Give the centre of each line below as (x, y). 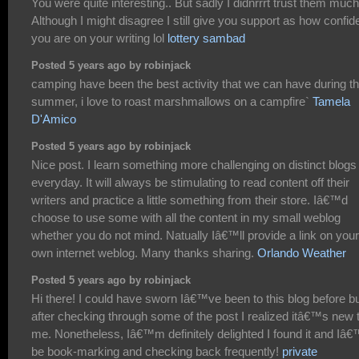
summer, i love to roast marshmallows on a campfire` (172, 102)
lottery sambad (206, 38)
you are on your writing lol (99, 38)
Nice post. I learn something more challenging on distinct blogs (194, 165)
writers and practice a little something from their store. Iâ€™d (190, 200)
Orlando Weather (302, 253)
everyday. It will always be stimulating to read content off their (190, 183)
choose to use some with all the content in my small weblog (186, 218)
